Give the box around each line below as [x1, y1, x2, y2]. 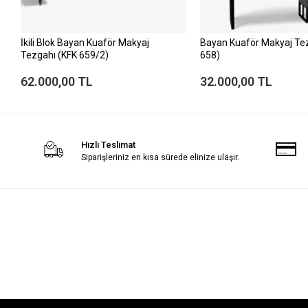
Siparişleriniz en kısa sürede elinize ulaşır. [81, 152, 240, 162]
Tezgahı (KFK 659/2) [21, 49, 109, 60]
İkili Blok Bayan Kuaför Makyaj [21, 36, 150, 48]
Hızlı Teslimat [81, 139, 136, 150]
